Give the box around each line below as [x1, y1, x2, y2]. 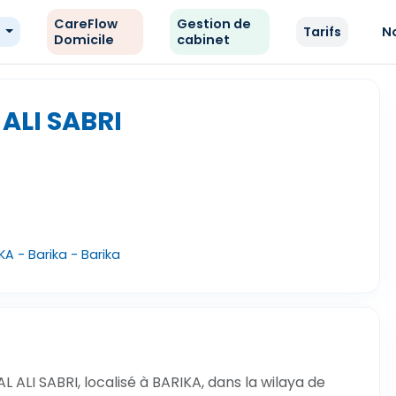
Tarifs [303, 23, 342, 41]
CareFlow [53, 15, 118, 33]
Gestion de [177, 15, 252, 33]
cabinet [177, 31, 231, 49]
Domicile [53, 31, 114, 49]
